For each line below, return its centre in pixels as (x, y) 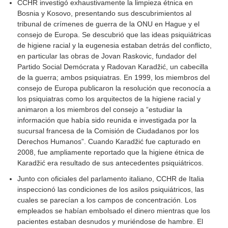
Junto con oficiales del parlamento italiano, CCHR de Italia (111, 179)
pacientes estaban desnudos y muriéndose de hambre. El (110, 222)
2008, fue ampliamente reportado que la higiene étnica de (111, 152)
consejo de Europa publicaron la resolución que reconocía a (114, 88)
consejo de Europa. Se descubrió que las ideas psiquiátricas (115, 35)
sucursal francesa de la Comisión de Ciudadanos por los (108, 131)
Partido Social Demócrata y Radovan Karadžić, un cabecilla (113, 67)
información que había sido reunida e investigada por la (107, 120)
